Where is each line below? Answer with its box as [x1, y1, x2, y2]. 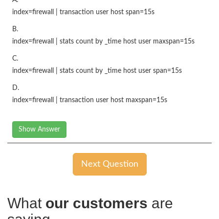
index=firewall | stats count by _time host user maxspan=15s [12, 38, 195, 45]
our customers [45, 195, 148, 211]
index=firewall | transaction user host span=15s [12, 8, 154, 16]
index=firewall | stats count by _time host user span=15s [12, 67, 182, 74]
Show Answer [19, 126, 60, 133]
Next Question [81, 159, 138, 169]
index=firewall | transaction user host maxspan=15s [12, 96, 167, 104]
